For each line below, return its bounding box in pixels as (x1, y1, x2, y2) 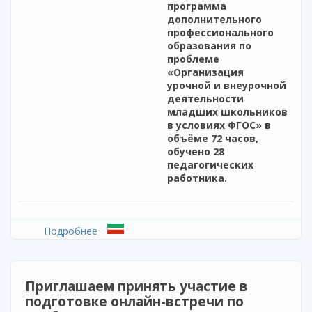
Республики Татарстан (97, 255, 205, 269)
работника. (167, 171, 227, 185)
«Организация (167, 65, 244, 79)
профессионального (167, 26, 274, 40)
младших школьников (167, 105, 288, 119)
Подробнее (44, 224, 97, 238)
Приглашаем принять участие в (25, 277, 248, 296)
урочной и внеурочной (167, 79, 286, 93)
